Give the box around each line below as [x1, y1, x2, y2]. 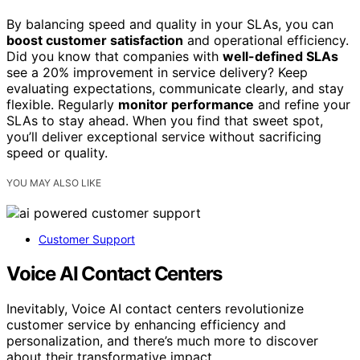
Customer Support [39, 231, 135, 246]
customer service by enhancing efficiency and [6, 317, 286, 333]
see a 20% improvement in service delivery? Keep [6, 63, 308, 80]
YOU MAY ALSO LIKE [6, 176, 101, 189]
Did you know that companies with [6, 47, 223, 64]
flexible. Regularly [6, 96, 118, 112]
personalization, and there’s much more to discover [6, 333, 318, 350]
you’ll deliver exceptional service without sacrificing [6, 128, 321, 145]
